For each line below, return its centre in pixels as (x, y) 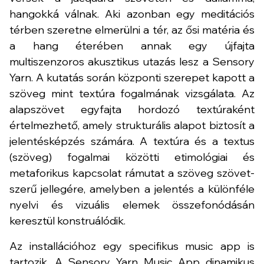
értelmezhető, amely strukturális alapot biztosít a (132, 125)
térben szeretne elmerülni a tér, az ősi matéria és (132, 30)
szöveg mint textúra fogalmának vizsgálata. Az (132, 93)
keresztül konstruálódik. (67, 221)
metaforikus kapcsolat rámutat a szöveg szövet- (132, 173)
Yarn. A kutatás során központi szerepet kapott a (132, 77)
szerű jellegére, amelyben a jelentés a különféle (132, 189)
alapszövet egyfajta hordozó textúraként (132, 109)
